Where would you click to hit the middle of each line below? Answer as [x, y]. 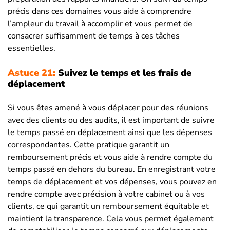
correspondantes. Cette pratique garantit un [89, 145]
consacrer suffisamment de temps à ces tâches [94, 36]
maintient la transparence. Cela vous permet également [111, 218]
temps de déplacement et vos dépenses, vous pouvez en [112, 181]
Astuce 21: [32, 73]
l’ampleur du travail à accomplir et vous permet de [100, 23]
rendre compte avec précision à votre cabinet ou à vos [106, 194]
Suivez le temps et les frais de [123, 73]
